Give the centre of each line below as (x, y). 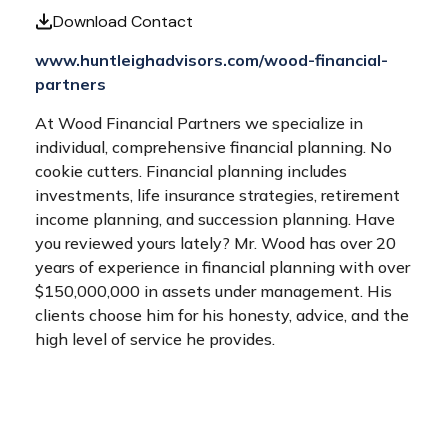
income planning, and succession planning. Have (215, 219)
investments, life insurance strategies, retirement (217, 195)
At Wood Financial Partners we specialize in (199, 123)
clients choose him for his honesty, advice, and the (222, 315)
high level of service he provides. (155, 339)
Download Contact (123, 21)
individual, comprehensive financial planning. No (213, 147)
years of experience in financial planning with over (222, 267)
